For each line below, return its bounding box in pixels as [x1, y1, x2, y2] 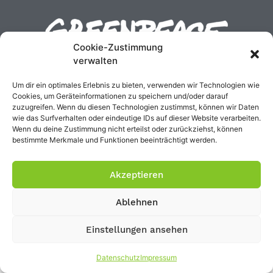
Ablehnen [115, 196, 158, 208]
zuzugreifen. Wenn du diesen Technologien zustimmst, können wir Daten [12, 102, 259, 112]
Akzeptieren [110, 169, 163, 180]
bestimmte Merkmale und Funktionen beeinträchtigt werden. [12, 135, 217, 144]
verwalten [73, 55, 118, 66]
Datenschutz [96, 253, 140, 262]
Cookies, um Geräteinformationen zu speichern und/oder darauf [12, 91, 228, 101]
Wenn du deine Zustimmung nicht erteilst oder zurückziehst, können [12, 124, 243, 133]
